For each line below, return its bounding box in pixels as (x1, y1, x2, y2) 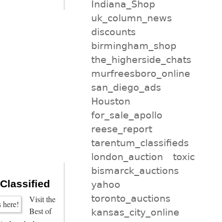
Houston (91, 95, 130, 107)
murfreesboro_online (91, 67, 190, 79)
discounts (91, 26, 136, 37)
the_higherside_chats (91, 54, 191, 65)
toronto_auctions (91, 192, 170, 204)
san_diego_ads (91, 81, 161, 93)
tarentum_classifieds (91, 137, 189, 148)
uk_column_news (91, 12, 172, 23)
